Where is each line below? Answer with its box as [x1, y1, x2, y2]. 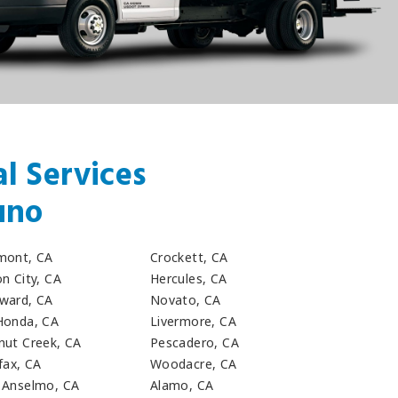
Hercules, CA [149, 269, 227, 287]
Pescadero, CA [149, 333, 240, 351]
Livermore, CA [149, 312, 237, 330]
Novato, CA [149, 291, 221, 308]
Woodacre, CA [149, 355, 237, 373]
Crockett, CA [149, 248, 228, 266]
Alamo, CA [149, 377, 214, 394]
